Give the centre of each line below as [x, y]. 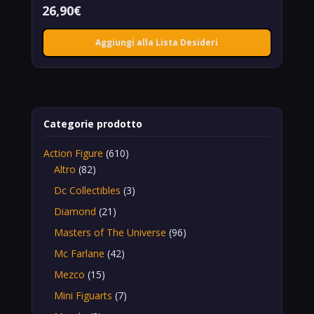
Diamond [75, 211]
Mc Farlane [79, 253]
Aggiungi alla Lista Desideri [157, 43]
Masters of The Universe [110, 232]
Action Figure [73, 153]
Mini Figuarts [83, 295]
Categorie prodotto [93, 123]
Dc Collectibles [87, 190]
